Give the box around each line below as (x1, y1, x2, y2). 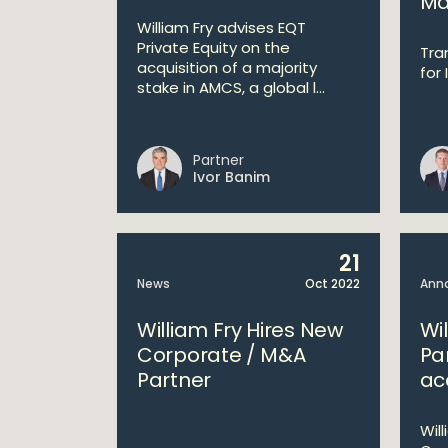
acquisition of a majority (137, 57, 317, 78)
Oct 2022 (304, 275, 360, 292)
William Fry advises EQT (137, 17, 306, 38)
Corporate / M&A (137, 341, 306, 369)
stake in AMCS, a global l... (137, 77, 325, 98)
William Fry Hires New (137, 316, 343, 344)
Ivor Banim (193, 167, 270, 187)
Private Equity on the (137, 37, 290, 58)
